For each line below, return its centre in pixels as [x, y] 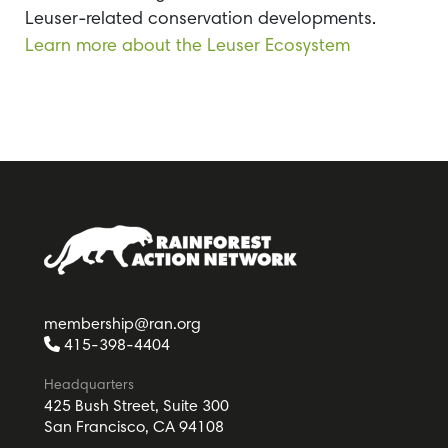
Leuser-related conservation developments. [200, 20]
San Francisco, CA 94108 [133, 427]
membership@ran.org [122, 324]
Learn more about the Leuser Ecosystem [187, 47]
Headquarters [88, 385]
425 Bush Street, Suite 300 [136, 406]
